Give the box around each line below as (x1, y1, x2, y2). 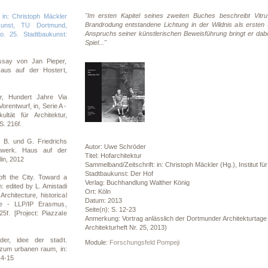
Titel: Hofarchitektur (84, 152, 142, 159)
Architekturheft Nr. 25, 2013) (84, 224, 167, 231)
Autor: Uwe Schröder (84, 143, 146, 150)
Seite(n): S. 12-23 (84, 206, 136, 213)
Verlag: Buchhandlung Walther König (84, 179, 190, 186)
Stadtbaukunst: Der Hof (84, 170, 153, 177)
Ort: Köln (84, 188, 111, 195)
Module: (84, 239, 109, 246)
